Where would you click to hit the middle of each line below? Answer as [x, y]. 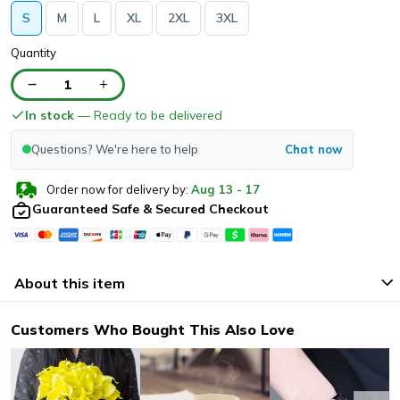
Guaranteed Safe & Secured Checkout [150, 209]
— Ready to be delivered [148, 115]
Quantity [33, 52]
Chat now [313, 149]
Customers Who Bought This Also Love [153, 329]
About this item [70, 283]
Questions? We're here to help [115, 149]
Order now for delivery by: [117, 189]
